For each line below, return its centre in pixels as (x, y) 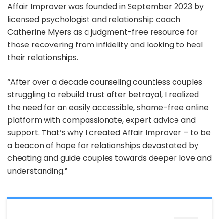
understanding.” (37, 171)
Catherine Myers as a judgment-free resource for (103, 32)
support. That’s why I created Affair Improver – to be (109, 133)
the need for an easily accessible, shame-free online (108, 107)
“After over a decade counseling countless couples (105, 82)
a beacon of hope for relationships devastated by (103, 145)
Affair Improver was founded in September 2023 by (106, 7)
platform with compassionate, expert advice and (101, 120)
